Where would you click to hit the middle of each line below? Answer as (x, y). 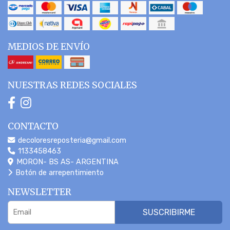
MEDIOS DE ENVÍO (49, 46)
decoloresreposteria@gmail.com (71, 140)
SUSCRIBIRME (169, 212)
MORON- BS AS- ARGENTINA (66, 162)
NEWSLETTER (40, 192)
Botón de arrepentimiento (59, 172)
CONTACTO (33, 126)
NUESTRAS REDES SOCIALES (72, 85)
